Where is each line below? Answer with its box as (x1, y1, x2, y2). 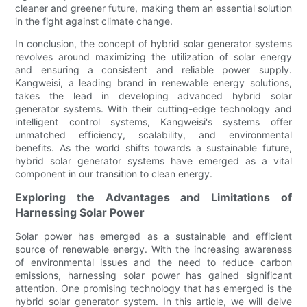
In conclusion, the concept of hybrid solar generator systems (15, 38, 292, 50)
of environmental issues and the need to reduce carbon (15, 256, 292, 269)
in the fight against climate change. (15, 15, 173, 27)
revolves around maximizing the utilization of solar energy (15, 51, 292, 63)
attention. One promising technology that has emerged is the (15, 282, 292, 295)
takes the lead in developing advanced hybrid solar (15, 90, 292, 102)
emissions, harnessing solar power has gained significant (15, 269, 292, 282)
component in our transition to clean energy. (15, 168, 213, 180)
